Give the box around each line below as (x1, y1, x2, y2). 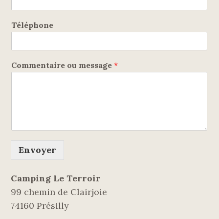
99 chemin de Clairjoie (11, 186, 108, 197)
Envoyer (19, 144, 57, 155)
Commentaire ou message (11, 60, 114, 70)
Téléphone (11, 20, 54, 30)
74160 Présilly (11, 199, 69, 211)
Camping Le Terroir (11, 172, 101, 184)
